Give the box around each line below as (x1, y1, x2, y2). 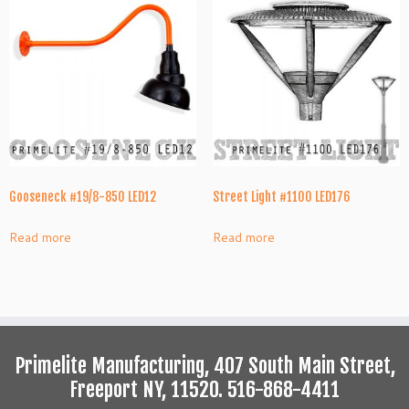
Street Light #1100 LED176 (212, 189, 351, 205)
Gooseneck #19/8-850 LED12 (9, 189, 156, 205)
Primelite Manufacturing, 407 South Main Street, (14, 353, 395, 379)
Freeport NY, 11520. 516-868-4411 (69, 377, 340, 403)
